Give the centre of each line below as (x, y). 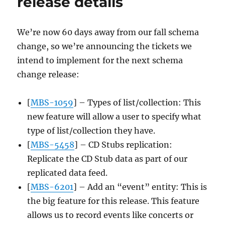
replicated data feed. (68, 173)
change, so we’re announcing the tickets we (105, 46)
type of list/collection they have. (91, 130)
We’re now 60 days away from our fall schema (108, 32)
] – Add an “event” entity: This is (140, 187)
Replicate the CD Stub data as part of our (107, 158)
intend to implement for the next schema (100, 60)
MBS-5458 (53, 144)
